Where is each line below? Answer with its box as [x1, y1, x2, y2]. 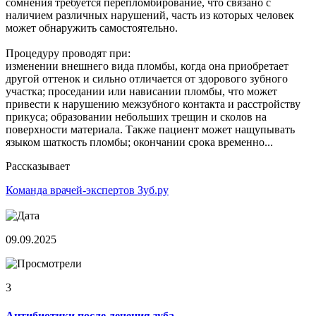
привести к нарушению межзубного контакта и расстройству [6, 98, 300, 111]
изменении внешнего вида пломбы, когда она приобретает [6, 60, 288, 73]
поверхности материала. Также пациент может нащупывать [6, 123, 295, 136]
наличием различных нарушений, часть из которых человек [6, 9, 294, 22]
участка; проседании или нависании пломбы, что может [6, 85, 277, 98]
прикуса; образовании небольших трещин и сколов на [6, 111, 267, 123]
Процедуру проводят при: [6, 47, 130, 60]
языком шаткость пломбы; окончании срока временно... [6, 136, 273, 149]
